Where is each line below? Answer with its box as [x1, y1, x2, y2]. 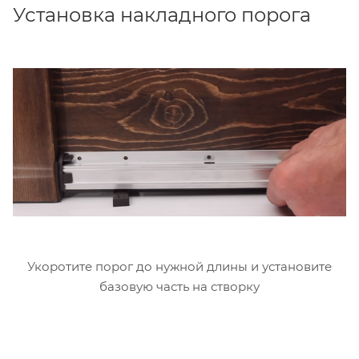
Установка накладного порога [13, 2, 311, 26]
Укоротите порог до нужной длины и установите [27, 259, 332, 275]
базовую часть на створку [99, 279, 260, 295]
